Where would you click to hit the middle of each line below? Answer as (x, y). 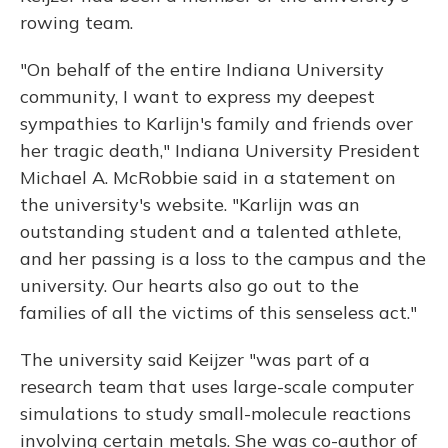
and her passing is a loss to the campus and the (223, 258)
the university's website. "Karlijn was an (190, 204)
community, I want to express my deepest (197, 96)
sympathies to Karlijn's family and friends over (216, 123)
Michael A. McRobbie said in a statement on (208, 177)
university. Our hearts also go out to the (189, 285)
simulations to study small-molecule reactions (215, 413)
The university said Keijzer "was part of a (195, 359)
